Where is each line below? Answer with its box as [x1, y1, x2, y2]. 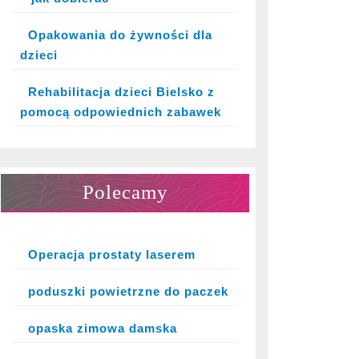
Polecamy [82, 181, 168, 203]
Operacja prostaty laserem [27, 248, 196, 261]
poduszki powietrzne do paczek [27, 284, 228, 298]
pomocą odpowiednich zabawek [20, 105, 221, 119]
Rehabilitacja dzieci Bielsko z [27, 85, 215, 99]
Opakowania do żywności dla [27, 28, 212, 42]
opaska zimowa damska [27, 321, 177, 335]
